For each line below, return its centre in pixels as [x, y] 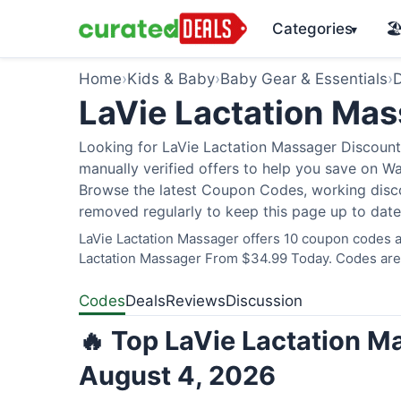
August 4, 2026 [177, 375]
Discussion [264, 301]
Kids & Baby [171, 79]
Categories [312, 28]
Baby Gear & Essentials [304, 79]
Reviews [196, 301]
